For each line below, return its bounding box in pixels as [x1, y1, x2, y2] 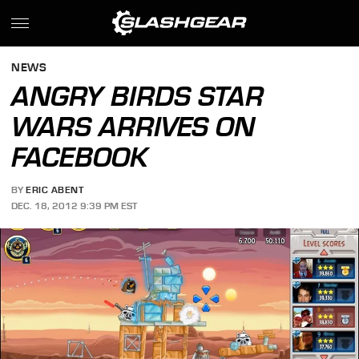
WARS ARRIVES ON [11, 111, 256, 143]
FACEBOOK [11, 141, 149, 173]
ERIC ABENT [26, 184, 84, 196]
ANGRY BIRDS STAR [11, 80, 264, 112]
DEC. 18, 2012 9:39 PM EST [11, 200, 138, 212]
